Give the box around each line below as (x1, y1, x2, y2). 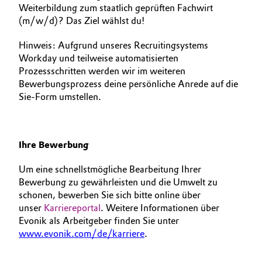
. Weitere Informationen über (101, 202, 219, 213)
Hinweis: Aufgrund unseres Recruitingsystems (19, 40, 208, 51)
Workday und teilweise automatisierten (19, 53, 178, 64)
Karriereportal (44, 202, 101, 213)
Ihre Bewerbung (19, 139, 91, 150)
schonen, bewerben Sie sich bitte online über (19, 189, 201, 201)
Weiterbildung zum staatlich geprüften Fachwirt (19, 2, 213, 13)
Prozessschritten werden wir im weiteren (19, 65, 185, 77)
